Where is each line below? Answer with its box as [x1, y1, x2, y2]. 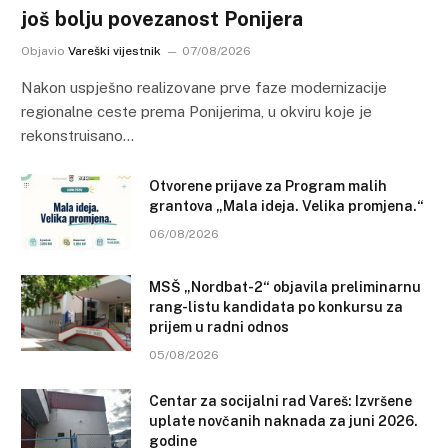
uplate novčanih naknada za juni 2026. [149, 413, 418, 430]
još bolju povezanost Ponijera [21, 7, 303, 32]
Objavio [21, 44, 65, 59]
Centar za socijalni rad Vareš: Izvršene [149, 393, 412, 410]
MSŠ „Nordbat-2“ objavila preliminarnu [149, 279, 421, 296]
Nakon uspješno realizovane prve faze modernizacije [21, 79, 387, 97]
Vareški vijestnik [68, 44, 161, 59]
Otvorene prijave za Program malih [149, 178, 387, 195]
